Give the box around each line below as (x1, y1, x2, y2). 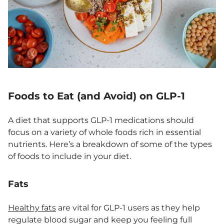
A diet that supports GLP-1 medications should (8, 115, 194, 125)
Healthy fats (8, 202, 56, 212)
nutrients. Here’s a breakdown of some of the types (8, 139, 212, 149)
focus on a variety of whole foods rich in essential (8, 127, 201, 137)
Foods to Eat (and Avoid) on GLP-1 (8, 89, 185, 102)
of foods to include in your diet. (8, 151, 131, 161)
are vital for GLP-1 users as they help (56, 202, 200, 212)
